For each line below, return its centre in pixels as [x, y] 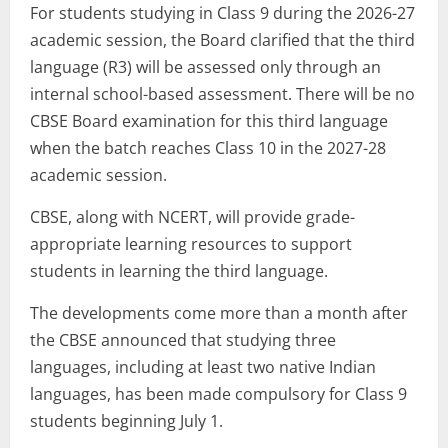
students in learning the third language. [179, 271]
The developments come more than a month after [219, 313]
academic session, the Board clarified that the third [222, 40]
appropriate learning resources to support [191, 244]
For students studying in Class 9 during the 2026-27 [222, 13]
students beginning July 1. [126, 421]
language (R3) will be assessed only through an [205, 67]
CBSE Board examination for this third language [209, 121]
